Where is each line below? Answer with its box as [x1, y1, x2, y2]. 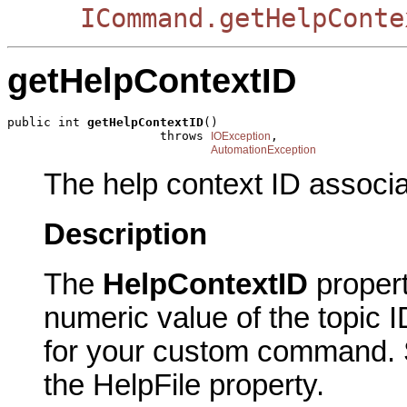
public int [7, 114, 87, 129]
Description [44, 218, 207, 252]
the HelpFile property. [44, 368, 324, 402]
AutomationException [211, 143, 316, 156]
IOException [211, 129, 271, 143]
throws [7, 128, 211, 143]
